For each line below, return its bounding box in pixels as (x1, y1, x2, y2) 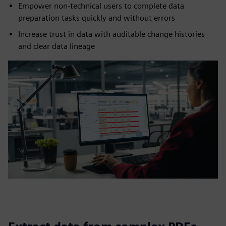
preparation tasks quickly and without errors (18, 13, 175, 23)
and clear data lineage (18, 41, 95, 51)
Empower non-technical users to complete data (18, 1, 184, 11)
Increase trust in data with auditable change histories (18, 29, 205, 39)
